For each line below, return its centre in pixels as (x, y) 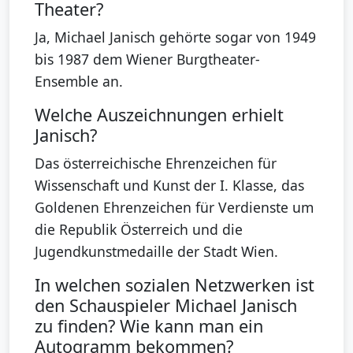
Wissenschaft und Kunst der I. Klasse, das (169, 185)
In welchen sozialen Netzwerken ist (175, 284)
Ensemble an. (79, 81)
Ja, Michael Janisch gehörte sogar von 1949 (175, 37)
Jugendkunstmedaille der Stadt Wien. (156, 251)
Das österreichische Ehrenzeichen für (156, 163)
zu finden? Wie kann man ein (149, 325)
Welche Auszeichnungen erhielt (159, 114)
